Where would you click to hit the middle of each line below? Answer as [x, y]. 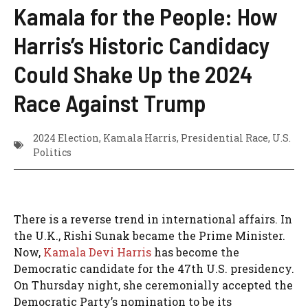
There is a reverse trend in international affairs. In [153, 219]
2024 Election [66, 137]
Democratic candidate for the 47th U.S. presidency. [154, 268]
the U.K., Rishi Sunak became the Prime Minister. [150, 235]
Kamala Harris [140, 137]
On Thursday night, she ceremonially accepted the [153, 285]
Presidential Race [224, 137]
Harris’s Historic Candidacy [142, 44]
